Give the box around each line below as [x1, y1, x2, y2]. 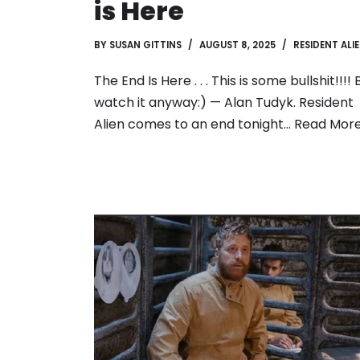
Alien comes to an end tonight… [94, 115, 294, 134]
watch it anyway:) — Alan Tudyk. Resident [94, 93, 354, 112]
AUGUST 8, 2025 [199, 39, 276, 52]
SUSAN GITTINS [109, 39, 182, 52]
